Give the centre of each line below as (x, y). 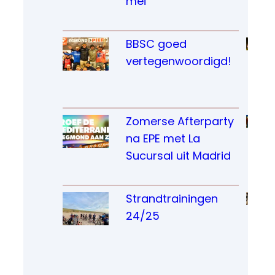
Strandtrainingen (172, 198)
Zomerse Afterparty (180, 121)
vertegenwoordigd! (178, 61)
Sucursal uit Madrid (178, 155)
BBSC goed (156, 44)
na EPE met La (163, 138)
